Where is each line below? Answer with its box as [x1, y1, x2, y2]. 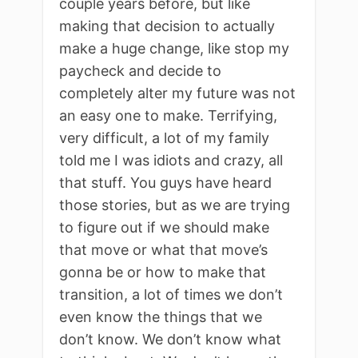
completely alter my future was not [59, 84, 296, 101]
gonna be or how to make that [59, 263, 266, 280]
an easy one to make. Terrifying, [59, 106, 277, 124]
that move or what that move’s [59, 241, 268, 258]
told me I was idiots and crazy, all [59, 151, 283, 169]
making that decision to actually [59, 17, 275, 34]
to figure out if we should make [59, 218, 269, 236]
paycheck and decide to [59, 62, 221, 79]
